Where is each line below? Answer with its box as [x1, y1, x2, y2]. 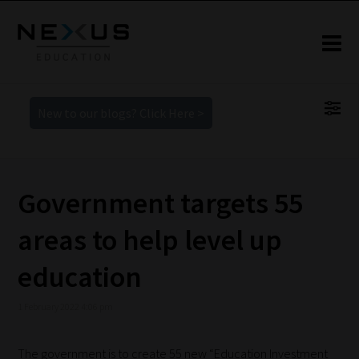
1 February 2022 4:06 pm [18, 301, 114, 313]
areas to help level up [18, 222, 283, 259]
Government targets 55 [18, 185, 304, 222]
